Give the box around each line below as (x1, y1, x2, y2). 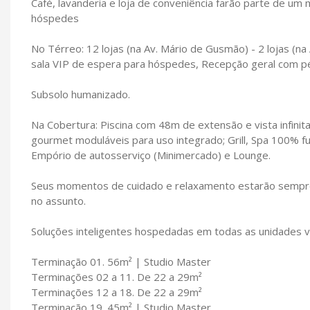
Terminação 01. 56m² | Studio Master (31, 254, 211, 268)
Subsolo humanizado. (31, 86, 130, 101)
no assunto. (31, 193, 86, 208)
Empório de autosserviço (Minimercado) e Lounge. (31, 147, 271, 162)
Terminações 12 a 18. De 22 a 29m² (31, 284, 202, 299)
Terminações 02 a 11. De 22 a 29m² (31, 269, 202, 284)
